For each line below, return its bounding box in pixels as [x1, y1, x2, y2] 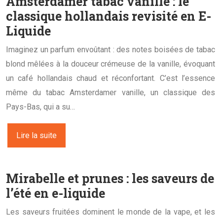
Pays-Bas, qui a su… [6, 102, 75, 111]
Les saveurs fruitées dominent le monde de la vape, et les [6, 207, 215, 217]
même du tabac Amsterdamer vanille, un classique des [6, 87, 215, 97]
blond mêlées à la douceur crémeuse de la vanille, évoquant [6, 59, 215, 69]
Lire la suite [16, 130, 57, 140]
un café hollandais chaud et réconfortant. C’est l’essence [6, 73, 215, 83]
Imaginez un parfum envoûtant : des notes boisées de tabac [6, 44, 215, 54]
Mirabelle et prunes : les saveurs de [6, 170, 214, 186]
